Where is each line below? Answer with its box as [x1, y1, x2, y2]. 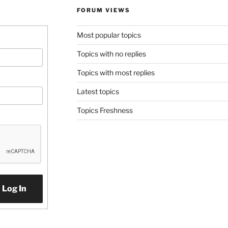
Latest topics [76, 87, 119, 96]
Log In [2, 184, 26, 194]
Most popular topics [76, 31, 141, 40]
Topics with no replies [76, 49, 146, 59]
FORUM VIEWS [76, 7, 130, 14]
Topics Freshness [76, 106, 133, 115]
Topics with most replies [76, 68, 155, 77]
